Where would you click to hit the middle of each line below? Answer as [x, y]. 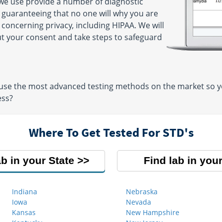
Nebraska [142, 192]
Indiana [25, 192]
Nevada [139, 202]
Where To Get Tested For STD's [111, 132]
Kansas [24, 212]
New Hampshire [153, 212]
